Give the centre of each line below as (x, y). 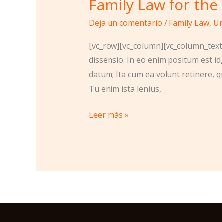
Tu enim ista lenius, (125, 88)
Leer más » (109, 115)
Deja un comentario (125, 23)
